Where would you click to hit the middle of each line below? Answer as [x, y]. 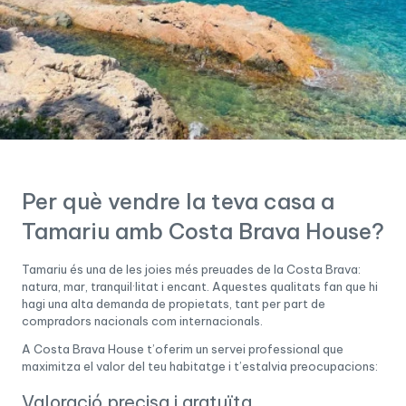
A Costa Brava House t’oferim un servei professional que [183, 348]
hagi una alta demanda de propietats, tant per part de [174, 303]
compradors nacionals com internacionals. [142, 320]
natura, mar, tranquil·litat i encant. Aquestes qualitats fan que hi [200, 286]
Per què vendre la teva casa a [178, 201]
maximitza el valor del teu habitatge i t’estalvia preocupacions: [200, 366]
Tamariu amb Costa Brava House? [203, 231]
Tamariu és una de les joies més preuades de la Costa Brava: [191, 269]
